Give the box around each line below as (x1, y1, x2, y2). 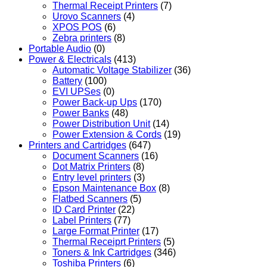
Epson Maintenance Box (52, 182, 156, 193)
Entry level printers (52, 172, 131, 182)
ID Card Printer (52, 204, 116, 215)
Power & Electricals (29, 54, 111, 64)
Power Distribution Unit (52, 118, 150, 129)
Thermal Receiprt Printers (52, 236, 161, 247)
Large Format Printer (52, 225, 139, 236)
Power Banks (52, 107, 109, 118)
